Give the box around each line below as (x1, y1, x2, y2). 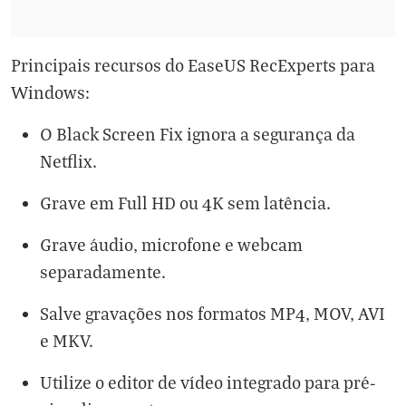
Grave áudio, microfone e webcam (40, 233, 303, 255)
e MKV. (40, 329, 93, 351)
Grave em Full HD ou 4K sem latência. (40, 191, 331, 213)
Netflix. (40, 150, 97, 171)
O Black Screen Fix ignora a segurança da (40, 122, 355, 144)
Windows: (11, 81, 90, 102)
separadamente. (40, 260, 166, 282)
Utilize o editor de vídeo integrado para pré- (40, 371, 375, 392)
